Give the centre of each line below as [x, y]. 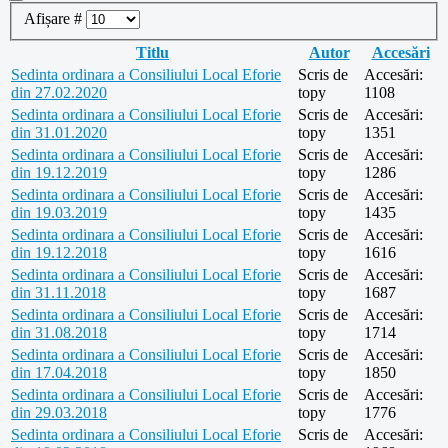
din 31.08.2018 [59, 332]
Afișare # [55, 18]
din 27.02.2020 [59, 92]
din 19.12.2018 [59, 252]
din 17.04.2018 [59, 372]
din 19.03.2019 [59, 212]
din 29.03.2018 [59, 412]
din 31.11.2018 [58, 292]
